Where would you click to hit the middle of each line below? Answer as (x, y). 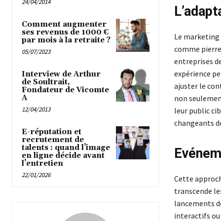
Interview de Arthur (61, 74)
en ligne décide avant (63, 155)
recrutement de (53, 140)
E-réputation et (52, 132)
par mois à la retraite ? (66, 40)
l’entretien (42, 163)
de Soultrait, (46, 82)
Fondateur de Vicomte (65, 90)
